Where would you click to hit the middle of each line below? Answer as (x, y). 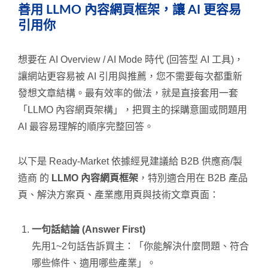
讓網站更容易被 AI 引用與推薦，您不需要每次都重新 (130, 76)
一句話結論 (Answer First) (89, 229)
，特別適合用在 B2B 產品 (193, 178)
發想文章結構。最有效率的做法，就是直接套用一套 (128, 93)
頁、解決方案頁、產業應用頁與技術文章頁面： (118, 194)
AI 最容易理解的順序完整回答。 (86, 126)
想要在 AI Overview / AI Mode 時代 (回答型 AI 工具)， (131, 59)
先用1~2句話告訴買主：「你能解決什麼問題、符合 (140, 246)
